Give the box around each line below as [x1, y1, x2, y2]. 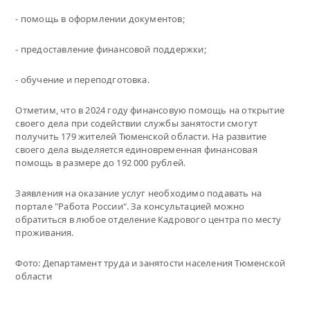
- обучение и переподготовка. [15, 73, 149, 86]
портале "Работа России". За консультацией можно [15, 199, 245, 212]
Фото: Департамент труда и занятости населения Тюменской [15, 256, 286, 269]
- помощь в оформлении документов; [15, 12, 185, 25]
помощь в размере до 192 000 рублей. [15, 156, 186, 169]
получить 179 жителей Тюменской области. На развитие [15, 129, 267, 143]
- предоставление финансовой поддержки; [15, 42, 206, 55]
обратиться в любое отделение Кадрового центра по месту [15, 212, 281, 226]
